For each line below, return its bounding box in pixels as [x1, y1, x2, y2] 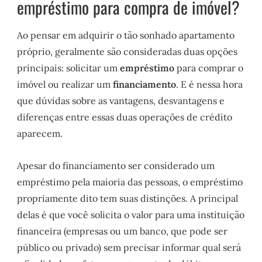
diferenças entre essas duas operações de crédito [17, 111, 233, 123]
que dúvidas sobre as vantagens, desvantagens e [17, 95, 225, 107]
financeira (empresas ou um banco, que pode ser [17, 225, 228, 237]
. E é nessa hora [176, 78, 243, 91]
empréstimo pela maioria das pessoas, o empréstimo [17, 176, 243, 188]
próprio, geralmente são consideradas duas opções [17, 46, 238, 58]
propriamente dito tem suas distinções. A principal [17, 192, 239, 205]
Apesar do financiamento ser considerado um [17, 160, 215, 172]
